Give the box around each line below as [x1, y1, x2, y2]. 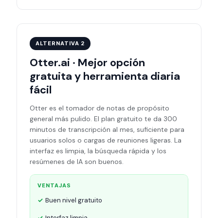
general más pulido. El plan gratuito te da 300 [30, 114, 177, 123]
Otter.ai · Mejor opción [30, 55, 145, 70]
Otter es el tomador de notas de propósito [30, 104, 169, 112]
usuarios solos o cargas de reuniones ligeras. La [30, 136, 182, 145]
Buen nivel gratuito [45, 196, 102, 204]
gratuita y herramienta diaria [30, 69, 180, 83]
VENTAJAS [37, 182, 71, 189]
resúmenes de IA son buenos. [30, 157, 124, 166]
